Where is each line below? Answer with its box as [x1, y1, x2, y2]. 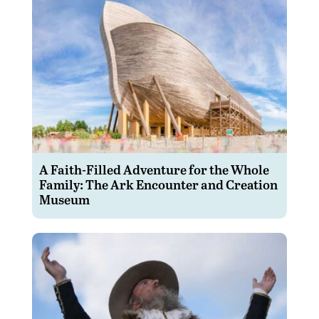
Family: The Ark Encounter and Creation [38, 175, 278, 194]
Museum [38, 190, 90, 209]
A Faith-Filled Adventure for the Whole [38, 160, 269, 179]
